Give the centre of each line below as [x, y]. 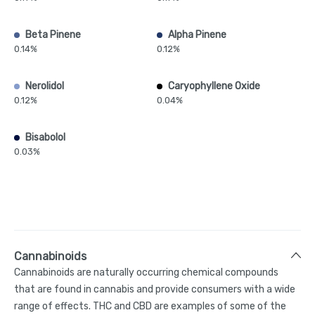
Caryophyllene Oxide [214, 86]
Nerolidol [45, 86]
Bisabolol [45, 137]
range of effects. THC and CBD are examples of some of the [150, 306]
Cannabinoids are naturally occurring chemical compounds [146, 272]
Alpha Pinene [197, 34]
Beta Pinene [53, 34]
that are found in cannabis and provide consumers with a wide [155, 289]
